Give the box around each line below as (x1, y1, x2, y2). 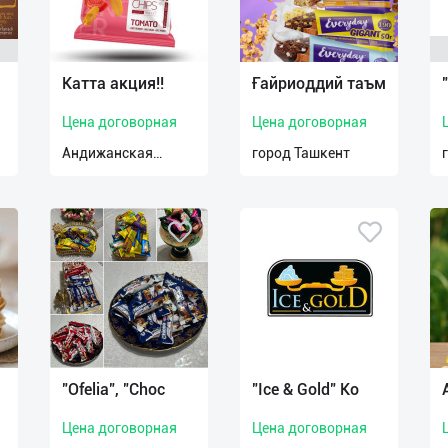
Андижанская (62, 145, 153, 161)
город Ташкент (252, 145, 350, 161)
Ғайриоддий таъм (252, 74, 386, 93)
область (62, 166, 116, 182)
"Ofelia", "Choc (62, 380, 165, 399)
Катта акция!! (62, 74, 164, 93)
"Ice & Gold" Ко (252, 380, 359, 399)
